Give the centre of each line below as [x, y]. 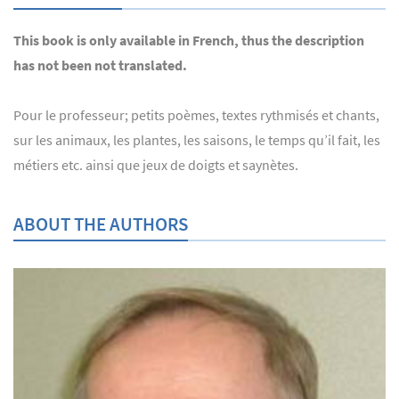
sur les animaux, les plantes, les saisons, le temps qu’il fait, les [197, 140]
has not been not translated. [100, 65]
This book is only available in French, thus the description [189, 41]
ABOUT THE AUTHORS [101, 224]
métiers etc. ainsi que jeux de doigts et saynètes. [156, 165]
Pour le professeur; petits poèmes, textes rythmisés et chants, [196, 115]
